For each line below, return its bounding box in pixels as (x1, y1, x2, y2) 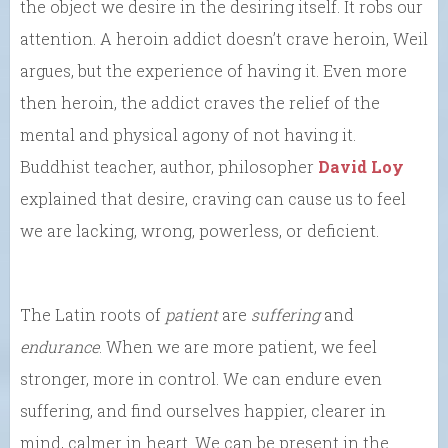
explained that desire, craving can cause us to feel (20, 188, 406, 210)
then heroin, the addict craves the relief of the (20, 92, 380, 114)
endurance (20, 336, 99, 358)
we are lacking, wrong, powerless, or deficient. (20, 220, 379, 242)
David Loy (318, 156, 404, 178)
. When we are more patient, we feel (99, 336, 377, 358)
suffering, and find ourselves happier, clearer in (20, 400, 386, 422)
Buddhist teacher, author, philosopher (20, 156, 318, 178)
